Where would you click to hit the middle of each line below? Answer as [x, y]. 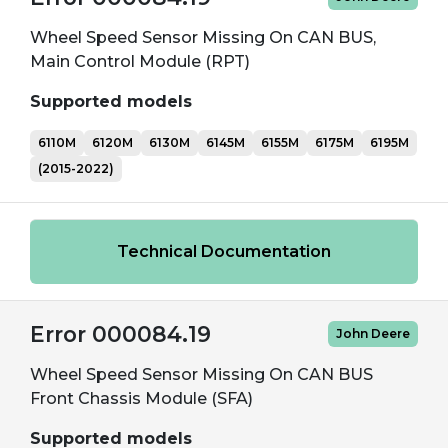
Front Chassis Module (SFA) [141, 398]
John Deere [373, 333]
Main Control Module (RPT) [140, 61]
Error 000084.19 [120, 334]
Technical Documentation [224, 251]
